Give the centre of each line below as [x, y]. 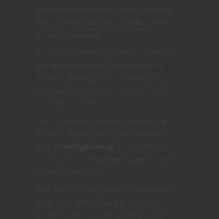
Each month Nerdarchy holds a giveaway [105, 9]
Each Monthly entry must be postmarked [105, 189]
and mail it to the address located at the [103, 159]
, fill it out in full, [141, 146]
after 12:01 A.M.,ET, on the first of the [99, 202]
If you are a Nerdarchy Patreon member [103, 52]
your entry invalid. [67, 103]
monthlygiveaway [84, 146]
